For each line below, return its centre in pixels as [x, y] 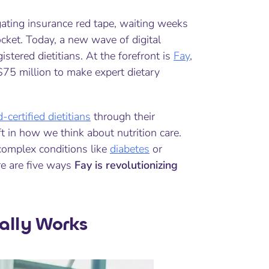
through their [123, 116]
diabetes [130, 149]
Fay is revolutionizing [126, 165]
